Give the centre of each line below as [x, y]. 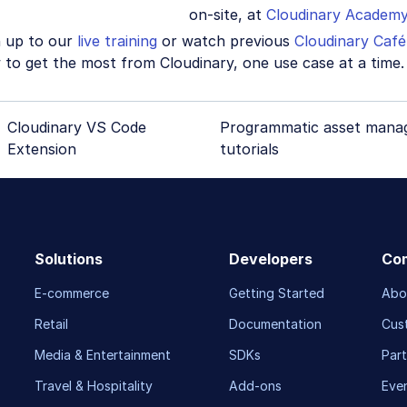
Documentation [275, 324]
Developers [270, 259]
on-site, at [228, 14]
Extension [41, 149]
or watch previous [226, 40]
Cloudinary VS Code [76, 128]
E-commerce [72, 293]
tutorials [249, 149]
